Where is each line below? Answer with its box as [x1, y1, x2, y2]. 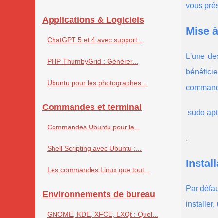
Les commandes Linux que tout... [47, 166, 150, 174]
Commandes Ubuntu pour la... [47, 123, 140, 131]
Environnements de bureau [42, 189, 155, 200]
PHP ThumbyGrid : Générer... [47, 57, 138, 66]
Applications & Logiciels [42, 15, 144, 25]
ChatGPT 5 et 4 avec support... [47, 36, 143, 44]
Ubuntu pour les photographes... [47, 79, 147, 87]
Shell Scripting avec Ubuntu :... [47, 145, 142, 153]
